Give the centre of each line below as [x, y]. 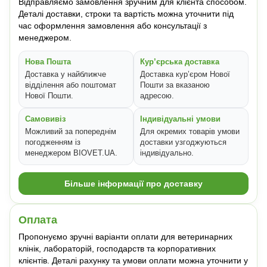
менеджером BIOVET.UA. [71, 153]
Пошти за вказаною [175, 85]
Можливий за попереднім [71, 132]
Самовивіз [45, 119]
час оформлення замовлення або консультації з [113, 26]
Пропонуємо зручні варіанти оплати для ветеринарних [125, 237]
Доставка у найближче [66, 74]
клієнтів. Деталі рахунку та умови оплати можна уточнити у [133, 261]
